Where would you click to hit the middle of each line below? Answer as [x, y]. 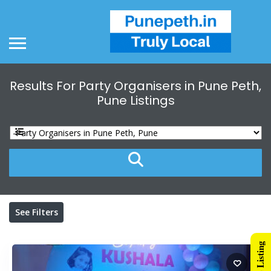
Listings [151, 101]
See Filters [36, 212]
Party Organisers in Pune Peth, [170, 86]
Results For [44, 86]
